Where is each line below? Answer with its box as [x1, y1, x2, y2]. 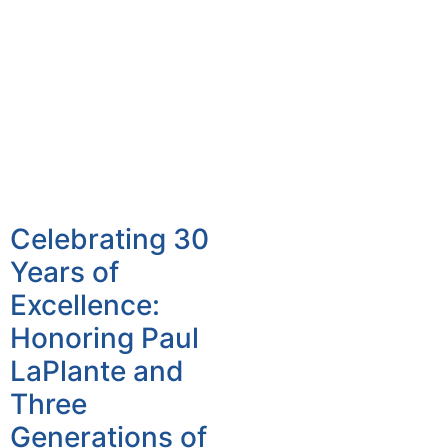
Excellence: [10, 287, 160, 322]
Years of [10, 254, 119, 289]
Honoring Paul [10, 320, 199, 355]
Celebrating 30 [10, 221, 209, 256]
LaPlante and [10, 353, 184, 388]
